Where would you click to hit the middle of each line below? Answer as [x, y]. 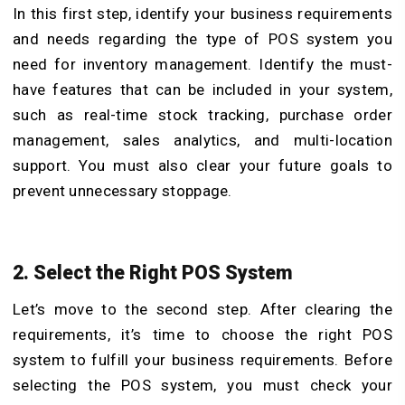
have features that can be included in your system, [202, 90]
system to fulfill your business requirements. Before [202, 359]
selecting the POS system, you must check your [202, 385]
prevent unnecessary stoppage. [122, 191]
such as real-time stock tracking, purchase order [202, 115]
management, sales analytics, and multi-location [202, 141]
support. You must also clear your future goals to [202, 166]
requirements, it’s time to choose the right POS [202, 334]
